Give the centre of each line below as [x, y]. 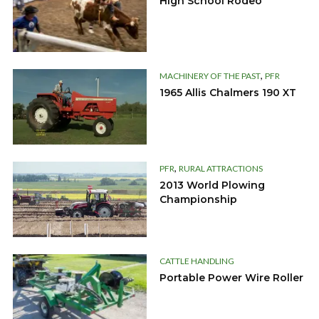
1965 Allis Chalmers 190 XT [228, 93]
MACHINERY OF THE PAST [210, 76]
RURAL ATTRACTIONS [221, 169]
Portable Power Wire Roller [231, 278]
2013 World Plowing [212, 185]
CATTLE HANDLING [197, 261]
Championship [198, 200]
